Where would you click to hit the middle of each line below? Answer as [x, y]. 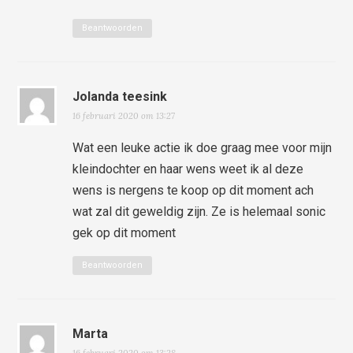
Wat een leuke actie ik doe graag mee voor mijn [203, 147]
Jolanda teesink [120, 96]
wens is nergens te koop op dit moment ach [193, 190]
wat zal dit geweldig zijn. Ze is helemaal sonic [199, 211]
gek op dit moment [124, 232]
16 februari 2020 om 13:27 [124, 115]
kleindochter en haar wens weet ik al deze [188, 169]
